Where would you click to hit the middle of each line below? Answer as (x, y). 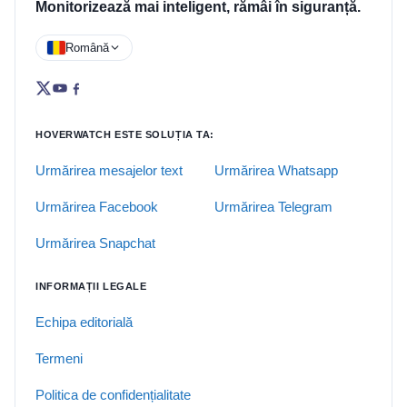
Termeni (59, 359)
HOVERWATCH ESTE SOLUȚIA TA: (125, 135)
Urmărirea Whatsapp (276, 171)
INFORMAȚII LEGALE (91, 287)
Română (87, 48)
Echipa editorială (84, 323)
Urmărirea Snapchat (95, 243)
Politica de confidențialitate (113, 395)
